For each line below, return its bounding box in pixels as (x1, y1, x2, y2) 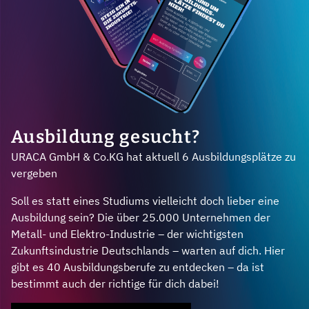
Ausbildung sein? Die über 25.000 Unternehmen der (11, 210, 270, 224)
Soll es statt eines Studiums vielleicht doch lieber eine (11, 193, 279, 208)
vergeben (11, 166, 57, 180)
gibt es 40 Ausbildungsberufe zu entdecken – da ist (11, 259, 264, 274)
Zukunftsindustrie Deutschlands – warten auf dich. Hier (11, 243, 285, 257)
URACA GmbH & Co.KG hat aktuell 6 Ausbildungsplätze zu (11, 149, 296, 163)
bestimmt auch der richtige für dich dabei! (11, 276, 219, 290)
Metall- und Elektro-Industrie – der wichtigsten (11, 226, 243, 241)
